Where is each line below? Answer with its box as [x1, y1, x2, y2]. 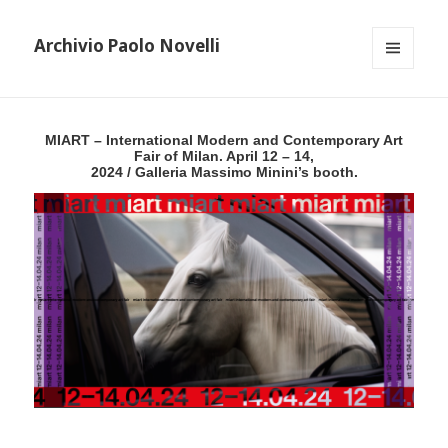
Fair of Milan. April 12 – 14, [134, 148, 314, 165]
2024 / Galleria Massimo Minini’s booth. [90, 164, 358, 181]
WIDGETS [372, 102, 431, 120]
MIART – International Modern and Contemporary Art [45, 132, 403, 149]
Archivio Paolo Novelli [34, 34, 221, 58]
